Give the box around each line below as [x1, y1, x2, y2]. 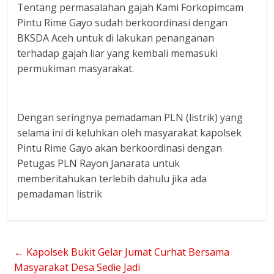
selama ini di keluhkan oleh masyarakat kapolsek [17, 126, 242, 139]
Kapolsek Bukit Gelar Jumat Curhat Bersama [24, 245, 230, 259]
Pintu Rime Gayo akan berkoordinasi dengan [17, 141, 223, 155]
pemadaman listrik [17, 187, 103, 201]
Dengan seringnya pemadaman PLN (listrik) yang [17, 111, 243, 124]
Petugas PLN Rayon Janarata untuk [17, 157, 180, 170]
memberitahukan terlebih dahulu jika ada [17, 172, 207, 185]
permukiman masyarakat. [17, 62, 135, 75]
